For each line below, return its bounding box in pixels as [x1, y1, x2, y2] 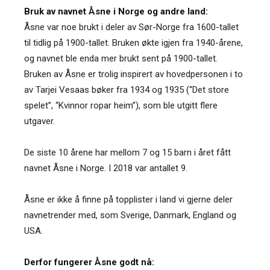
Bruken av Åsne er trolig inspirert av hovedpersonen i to [24, 68, 243, 80]
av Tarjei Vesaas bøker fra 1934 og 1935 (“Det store [24, 84, 229, 95]
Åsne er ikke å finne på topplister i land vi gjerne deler [24, 193, 233, 205]
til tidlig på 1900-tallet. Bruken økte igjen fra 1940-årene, [24, 37, 243, 48]
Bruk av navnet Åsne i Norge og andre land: [24, 5, 208, 17]
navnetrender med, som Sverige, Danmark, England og [24, 209, 236, 221]
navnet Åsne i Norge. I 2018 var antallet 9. [24, 162, 187, 174]
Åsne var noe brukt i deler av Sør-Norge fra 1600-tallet [24, 21, 239, 33]
